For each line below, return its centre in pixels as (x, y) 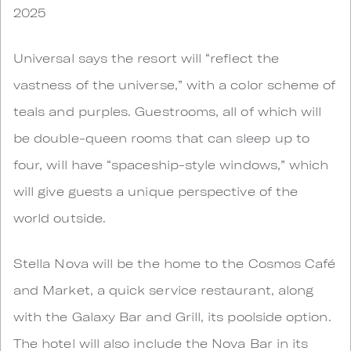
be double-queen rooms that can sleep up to (161, 138)
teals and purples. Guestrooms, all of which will (168, 111)
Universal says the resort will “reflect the (147, 58)
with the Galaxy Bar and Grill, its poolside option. (172, 316)
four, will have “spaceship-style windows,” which (171, 164)
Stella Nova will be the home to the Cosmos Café (175, 263)
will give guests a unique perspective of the (156, 191)
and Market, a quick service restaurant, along (164, 289)
